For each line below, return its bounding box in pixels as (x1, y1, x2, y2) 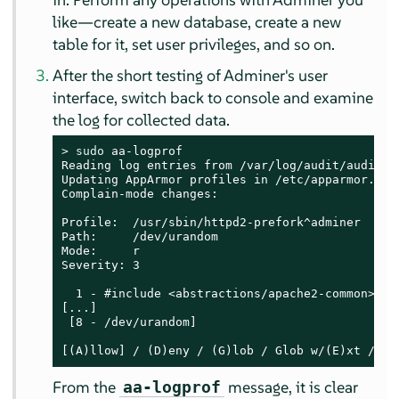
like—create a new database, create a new (53, 12, 342, 33)
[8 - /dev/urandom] (61, 315, 198, 330)
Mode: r (61, 244, 141, 258)
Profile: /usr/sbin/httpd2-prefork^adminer (61, 216, 362, 230)
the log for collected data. (53, 110, 231, 131)
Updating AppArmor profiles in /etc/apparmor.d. (61, 173, 390, 187)
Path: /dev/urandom (61, 230, 219, 244)
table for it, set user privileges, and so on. (53, 34, 336, 55)
